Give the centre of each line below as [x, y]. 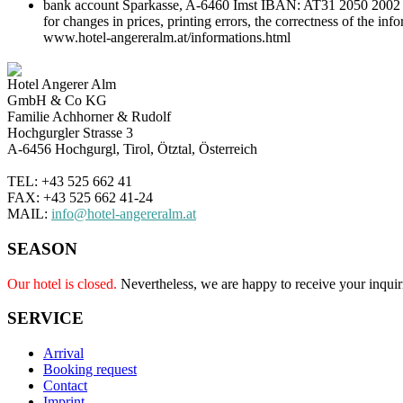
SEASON [42, 249]
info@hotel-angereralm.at [124, 214]
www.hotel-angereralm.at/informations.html [167, 37]
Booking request [90, 370]
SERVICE [45, 318]
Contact [65, 386]
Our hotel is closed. [62, 283]
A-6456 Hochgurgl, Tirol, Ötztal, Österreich [132, 149]
